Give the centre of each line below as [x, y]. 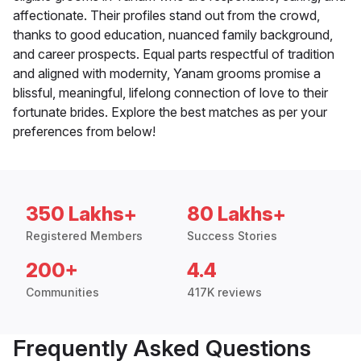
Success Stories [232, 236]
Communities [62, 293]
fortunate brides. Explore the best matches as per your [170, 112]
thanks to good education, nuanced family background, [173, 35]
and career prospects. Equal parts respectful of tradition [174, 54]
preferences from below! [84, 132]
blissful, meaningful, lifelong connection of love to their [170, 93]
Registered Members [84, 236]
